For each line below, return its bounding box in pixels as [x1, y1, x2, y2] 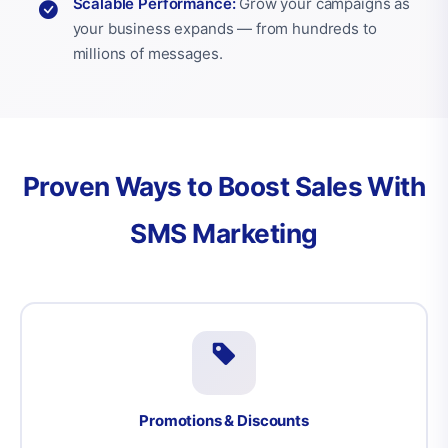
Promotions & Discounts [139, 410, 309, 430]
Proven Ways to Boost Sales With [22, 171, 426, 203]
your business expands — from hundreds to [72, 18, 377, 38]
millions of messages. [72, 43, 223, 63]
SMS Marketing [130, 218, 318, 250]
